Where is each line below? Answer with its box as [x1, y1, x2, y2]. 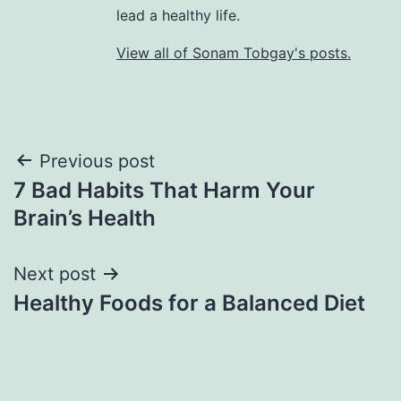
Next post [13, 262, 96, 285]
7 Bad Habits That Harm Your [13, 176, 315, 203]
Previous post [39, 149, 155, 172]
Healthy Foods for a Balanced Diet [13, 289, 365, 316]
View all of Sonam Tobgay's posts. [116, 43, 351, 62]
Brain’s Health [13, 204, 156, 231]
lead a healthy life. [116, 5, 240, 24]
